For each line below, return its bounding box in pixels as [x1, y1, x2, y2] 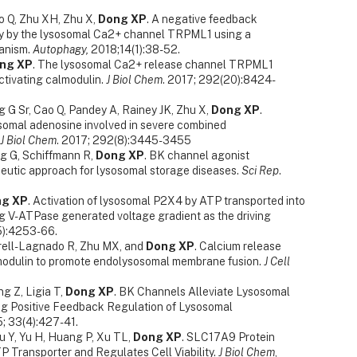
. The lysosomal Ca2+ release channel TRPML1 [33, 58, 273, 72]
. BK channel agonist [144, 149, 249, 163]
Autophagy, [33, 43, 88, 57]
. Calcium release [194, 240, 281, 253]
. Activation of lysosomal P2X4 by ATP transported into [28, 194, 305, 208]
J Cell [264, 255, 290, 269]
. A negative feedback [147, 13, 257, 26]
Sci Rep [241, 164, 279, 178]
